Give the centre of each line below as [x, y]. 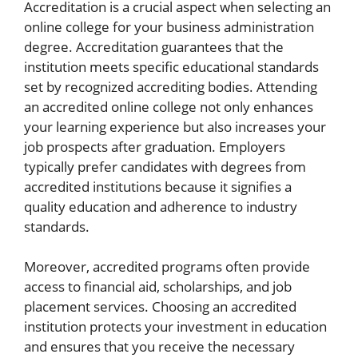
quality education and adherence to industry [161, 206]
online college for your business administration [169, 26]
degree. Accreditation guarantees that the [154, 46]
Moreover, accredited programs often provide [167, 267]
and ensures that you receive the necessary [159, 346]
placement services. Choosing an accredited [160, 306]
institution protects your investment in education [175, 326]
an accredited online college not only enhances [169, 106]
